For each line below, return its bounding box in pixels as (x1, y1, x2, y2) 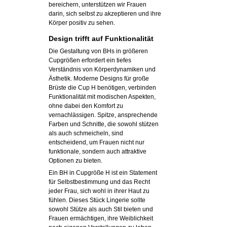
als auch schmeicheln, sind (48, 129, 123, 137)
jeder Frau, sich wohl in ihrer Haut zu (48, 187, 149, 195)
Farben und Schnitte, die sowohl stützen (48, 120, 159, 128)
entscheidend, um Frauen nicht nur (48, 138, 144, 146)
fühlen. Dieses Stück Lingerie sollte (48, 196, 145, 204)
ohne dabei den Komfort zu (48, 102, 123, 109)
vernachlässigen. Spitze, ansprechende (48, 111, 158, 119)
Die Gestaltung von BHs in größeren (48, 47, 148, 55)
